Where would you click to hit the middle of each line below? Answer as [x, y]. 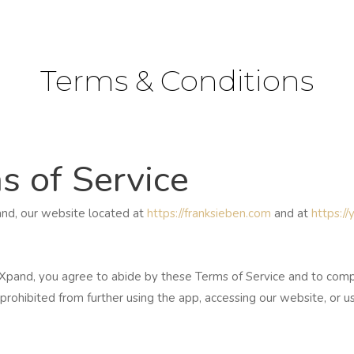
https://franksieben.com [209, 213]
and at [291, 213]
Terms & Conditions [177, 80]
